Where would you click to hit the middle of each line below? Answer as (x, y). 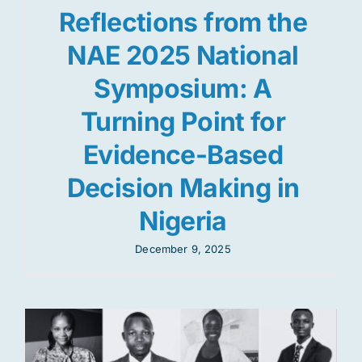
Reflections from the (183, 22)
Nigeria (183, 221)
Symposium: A (183, 88)
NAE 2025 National (183, 55)
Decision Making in (183, 187)
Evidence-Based (183, 154)
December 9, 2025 (183, 248)
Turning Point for (183, 121)
